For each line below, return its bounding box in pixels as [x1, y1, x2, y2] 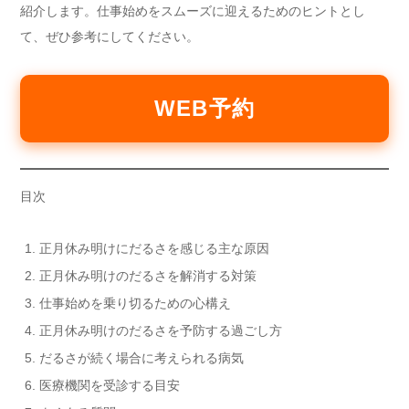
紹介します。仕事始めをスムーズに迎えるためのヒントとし [20, 4, 365, 19]
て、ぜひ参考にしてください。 [20, 29, 199, 45]
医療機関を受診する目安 [39, 378, 180, 393]
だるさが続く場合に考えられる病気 [39, 351, 244, 366]
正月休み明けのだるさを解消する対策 [39, 268, 257, 284]
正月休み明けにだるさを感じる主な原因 [39, 241, 269, 257]
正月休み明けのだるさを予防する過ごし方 [39, 323, 282, 339]
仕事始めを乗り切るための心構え [39, 296, 231, 311]
